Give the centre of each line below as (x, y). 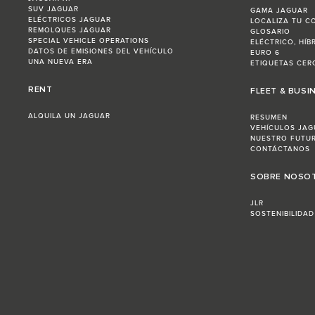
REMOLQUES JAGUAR (70, 31)
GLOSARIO (270, 32)
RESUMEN (269, 118)
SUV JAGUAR (53, 9)
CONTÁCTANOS (280, 149)
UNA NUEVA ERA (60, 62)
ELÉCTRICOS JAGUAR (70, 20)
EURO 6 (265, 53)
